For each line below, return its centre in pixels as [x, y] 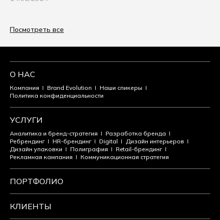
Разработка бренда [136, 133]
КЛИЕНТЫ [31, 206]
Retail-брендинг [139, 149]
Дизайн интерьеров [155, 141]
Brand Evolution [69, 87]
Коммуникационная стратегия [125, 157]
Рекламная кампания [41, 157]
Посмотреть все [37, 29]
